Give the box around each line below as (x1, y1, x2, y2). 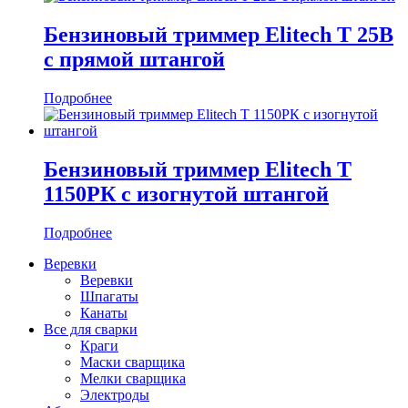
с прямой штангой (44, 47, 225, 72)
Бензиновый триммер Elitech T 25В (44, 23, 393, 47)
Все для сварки (44, 321, 138, 337)
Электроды (80, 386, 149, 403)
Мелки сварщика (80, 370, 186, 386)
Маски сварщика (80, 353, 185, 370)
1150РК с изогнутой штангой (44, 181, 329, 206)
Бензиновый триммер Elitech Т (44, 157, 352, 181)
